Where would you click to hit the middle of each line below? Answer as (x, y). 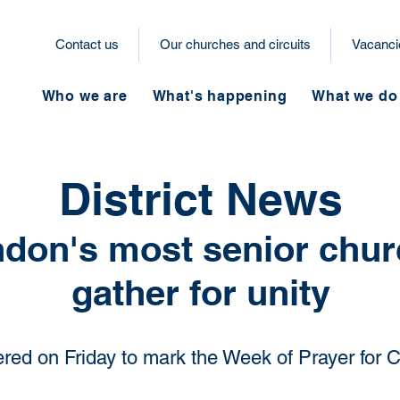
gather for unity (200, 292)
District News (200, 199)
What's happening (220, 96)
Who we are (84, 96)
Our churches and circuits (235, 44)
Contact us (87, 44)
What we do (355, 96)
